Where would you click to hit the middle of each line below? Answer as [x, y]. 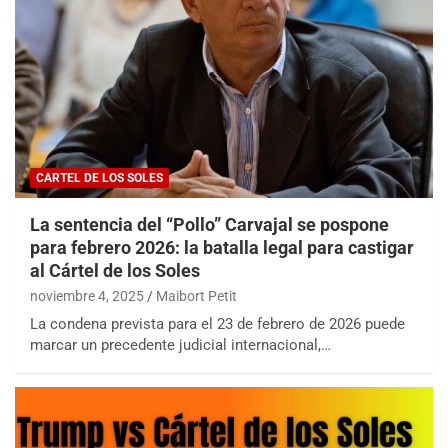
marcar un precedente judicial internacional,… [180, 344]
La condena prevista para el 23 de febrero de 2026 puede [217, 323]
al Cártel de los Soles [115, 270]
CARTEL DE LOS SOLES [99, 177]
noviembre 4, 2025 [87, 295]
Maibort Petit [196, 295]
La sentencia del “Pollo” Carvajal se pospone [209, 224]
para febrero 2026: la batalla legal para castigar [222, 247]
